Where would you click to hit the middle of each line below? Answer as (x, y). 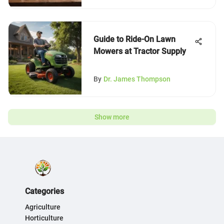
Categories (44, 191)
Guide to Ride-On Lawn (134, 39)
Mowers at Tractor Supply (140, 51)
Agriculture (43, 207)
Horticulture (44, 218)
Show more (112, 117)
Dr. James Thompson (137, 79)
